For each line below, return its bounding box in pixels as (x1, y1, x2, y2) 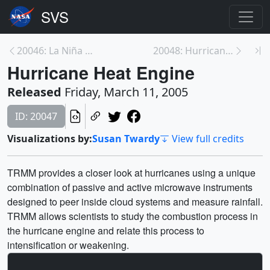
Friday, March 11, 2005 (61, 84, 188, 100)
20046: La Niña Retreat (85, 44, 93, 57)
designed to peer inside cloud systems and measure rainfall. (7, 195, 263, 209)
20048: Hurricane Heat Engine (225, 44, 233, 57)
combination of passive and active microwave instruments (7, 180, 253, 194)
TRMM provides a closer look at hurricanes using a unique (7, 166, 256, 180)
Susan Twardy (92, 132, 160, 145)
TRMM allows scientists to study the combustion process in (7, 209, 258, 223)
